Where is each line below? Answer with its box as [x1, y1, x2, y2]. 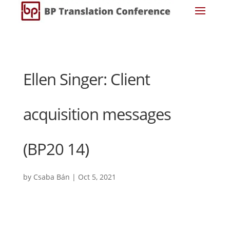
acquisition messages [23, 103, 171, 125]
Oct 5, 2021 [78, 172, 116, 182]
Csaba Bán [33, 172, 70, 182]
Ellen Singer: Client [23, 68, 150, 90]
